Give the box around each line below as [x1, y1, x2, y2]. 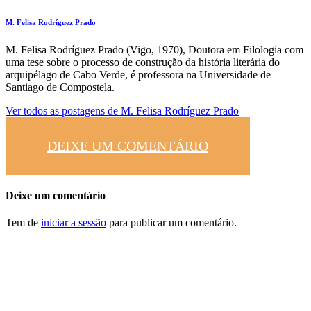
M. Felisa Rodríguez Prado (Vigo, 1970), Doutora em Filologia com [6, 43, 303, 56]
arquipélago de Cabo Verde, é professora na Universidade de [6, 68, 271, 81]
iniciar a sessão [41, 217, 106, 229]
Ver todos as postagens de [6, 104, 121, 117]
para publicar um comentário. [106, 217, 237, 229]
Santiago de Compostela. [6, 81, 115, 93]
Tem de [6, 217, 41, 229]
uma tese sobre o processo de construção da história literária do [6, 56, 280, 68]
